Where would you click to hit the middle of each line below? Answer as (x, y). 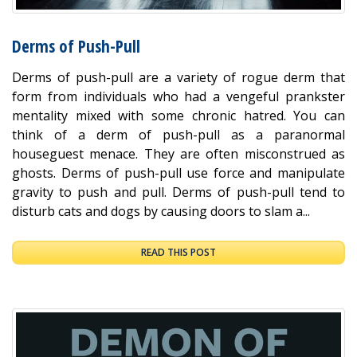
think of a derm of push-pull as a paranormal (178, 135)
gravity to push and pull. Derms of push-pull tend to (178, 192)
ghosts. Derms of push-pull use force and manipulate (178, 173)
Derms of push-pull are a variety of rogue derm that (178, 78)
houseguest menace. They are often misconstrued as (178, 154)
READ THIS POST (178, 253)
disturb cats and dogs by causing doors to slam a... (161, 212)
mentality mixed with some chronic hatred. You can (178, 116)
